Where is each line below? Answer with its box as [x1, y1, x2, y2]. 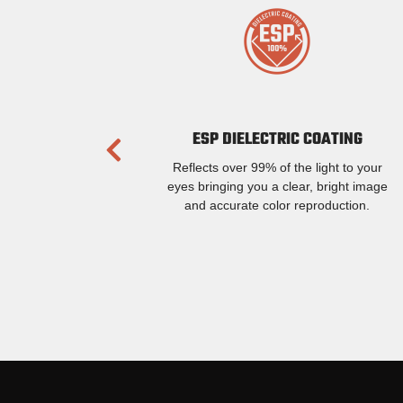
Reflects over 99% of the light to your [172, 159, 382, 175]
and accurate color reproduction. [184, 197, 370, 212]
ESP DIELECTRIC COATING [192, 126, 363, 153]
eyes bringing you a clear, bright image [166, 178, 388, 193]
